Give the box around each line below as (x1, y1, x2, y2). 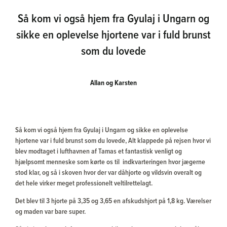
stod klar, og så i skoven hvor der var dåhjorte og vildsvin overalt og (15, 168, 202, 178)
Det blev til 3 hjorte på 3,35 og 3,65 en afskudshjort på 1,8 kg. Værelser (15, 196, 211, 206)
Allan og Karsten (90, 79, 137, 89)
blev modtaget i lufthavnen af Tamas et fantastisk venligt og (15, 146, 182, 157)
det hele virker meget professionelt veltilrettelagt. (15, 178, 153, 188)
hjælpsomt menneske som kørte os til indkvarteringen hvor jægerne (15, 157, 205, 167)
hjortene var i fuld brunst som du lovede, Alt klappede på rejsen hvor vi (15, 136, 211, 146)
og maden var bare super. (15, 207, 86, 217)
